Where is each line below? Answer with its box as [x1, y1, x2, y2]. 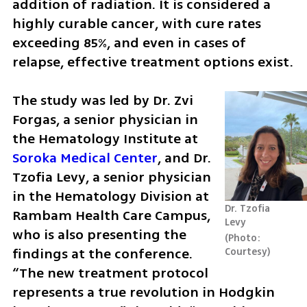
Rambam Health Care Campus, [12, 206, 210, 226]
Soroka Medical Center [12, 148, 158, 169]
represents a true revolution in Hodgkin [12, 282, 275, 303]
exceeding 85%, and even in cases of [12, 32, 246, 53]
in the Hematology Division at [12, 186, 209, 207]
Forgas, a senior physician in [12, 110, 198, 130]
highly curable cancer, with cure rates [12, 13, 261, 34]
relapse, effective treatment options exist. [12, 51, 293, 72]
